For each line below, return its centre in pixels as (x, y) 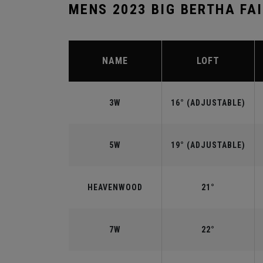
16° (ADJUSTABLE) (208, 103)
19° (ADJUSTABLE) (208, 145)
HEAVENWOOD (115, 187)
